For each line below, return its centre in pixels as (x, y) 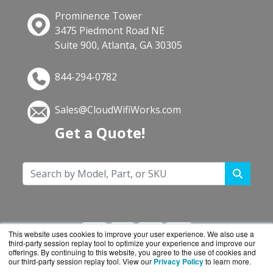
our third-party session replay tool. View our (81, 261)
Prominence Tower (99, 16)
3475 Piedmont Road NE (110, 31)
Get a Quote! (100, 133)
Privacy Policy (179, 261)
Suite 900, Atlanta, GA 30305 (119, 45)
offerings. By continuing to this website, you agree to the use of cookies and (132, 252)
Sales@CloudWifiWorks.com (118, 110)
